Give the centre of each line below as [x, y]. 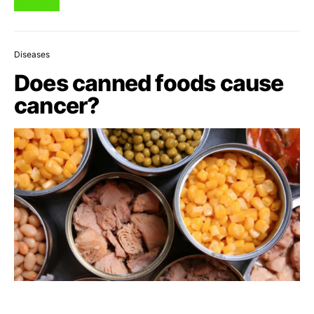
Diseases [32, 54]
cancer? [57, 105]
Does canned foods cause [149, 83]
